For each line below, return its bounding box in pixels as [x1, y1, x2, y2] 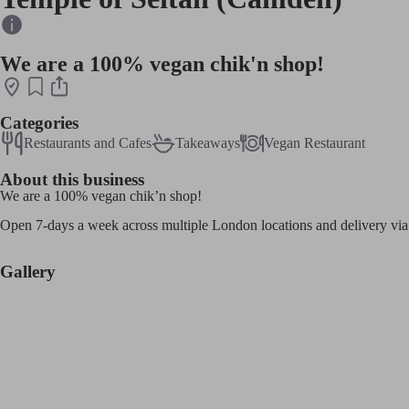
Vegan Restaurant [264, 135, 365, 151]
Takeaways [175, 135, 240, 151]
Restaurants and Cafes [24, 135, 152, 151]
